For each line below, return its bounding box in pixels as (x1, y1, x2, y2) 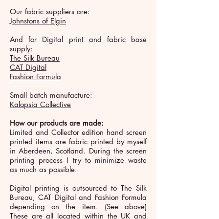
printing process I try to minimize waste (10, 155, 147, 165)
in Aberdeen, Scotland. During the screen (10, 146, 147, 156)
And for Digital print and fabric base (10, 35, 147, 44)
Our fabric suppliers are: (10, 7, 90, 17)
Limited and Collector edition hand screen (10, 128, 147, 137)
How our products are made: (10, 118, 104, 128)
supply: (10, 44, 33, 54)
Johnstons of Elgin (10, 16, 66, 26)
